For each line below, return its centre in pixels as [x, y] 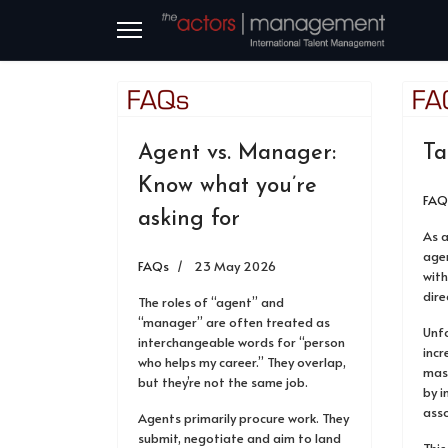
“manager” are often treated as [234, 322]
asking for [189, 219]
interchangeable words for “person [241, 342]
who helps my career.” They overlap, [242, 362]
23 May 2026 [235, 266]
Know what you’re [227, 186]
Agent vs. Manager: [237, 153]
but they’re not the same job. [223, 382]
